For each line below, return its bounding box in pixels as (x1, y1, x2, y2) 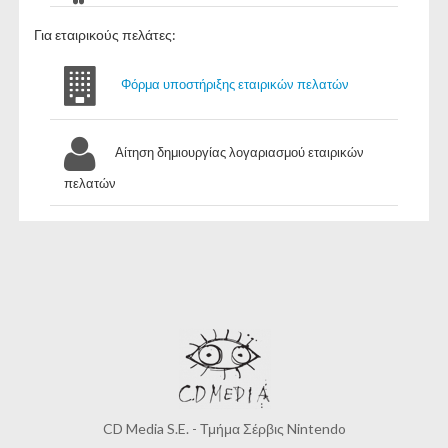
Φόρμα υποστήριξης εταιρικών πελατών (118, 75, 350, 92)
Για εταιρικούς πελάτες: (34, 26, 177, 43)
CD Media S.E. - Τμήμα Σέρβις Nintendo (102, 420, 346, 438)
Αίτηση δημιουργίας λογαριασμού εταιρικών (115, 144, 365, 161)
